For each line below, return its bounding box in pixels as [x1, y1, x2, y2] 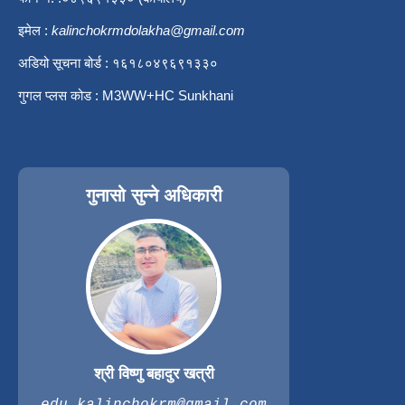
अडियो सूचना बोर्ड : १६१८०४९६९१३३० [18, 55, 218, 71]
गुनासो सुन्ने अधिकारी [85, 185, 222, 206]
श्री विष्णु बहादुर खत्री [93, 365, 214, 383]
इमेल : [18, 23, 52, 39]
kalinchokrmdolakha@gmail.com [52, 23, 245, 39]
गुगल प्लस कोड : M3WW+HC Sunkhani [18, 88, 233, 104]
